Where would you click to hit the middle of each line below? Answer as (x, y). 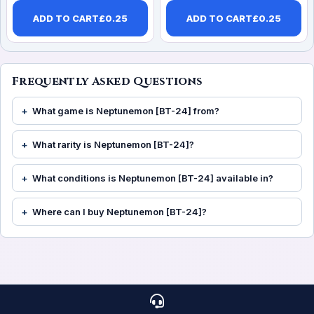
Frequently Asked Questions (108, 82)
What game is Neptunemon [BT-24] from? (126, 111)
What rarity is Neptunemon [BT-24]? (113, 145)
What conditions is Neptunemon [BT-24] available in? (153, 178)
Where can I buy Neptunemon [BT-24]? (120, 212)
